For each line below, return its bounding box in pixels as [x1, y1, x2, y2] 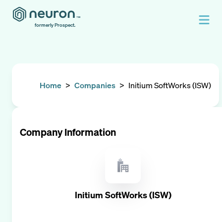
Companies [74, 80, 115, 91]
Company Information [20, 125, 116, 139]
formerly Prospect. [35, 22, 75, 28]
